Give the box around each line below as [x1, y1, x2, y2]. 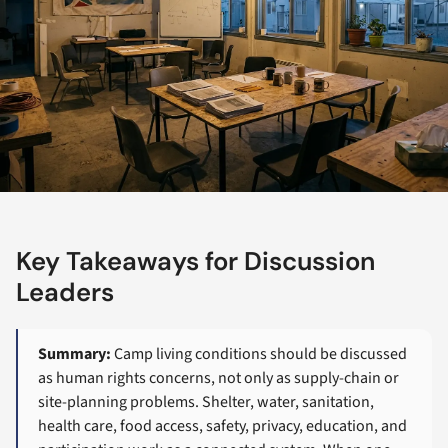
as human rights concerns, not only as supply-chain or [38, 367, 400, 389]
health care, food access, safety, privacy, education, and [38, 415, 408, 437]
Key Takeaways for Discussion [16, 245, 375, 279]
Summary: [38, 343, 112, 365]
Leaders [16, 276, 114, 310]
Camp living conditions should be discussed [111, 343, 408, 365]
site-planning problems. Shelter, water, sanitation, [38, 391, 375, 413]
